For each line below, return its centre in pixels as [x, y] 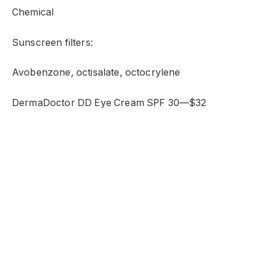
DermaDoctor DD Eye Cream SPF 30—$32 [109, 103]
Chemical [33, 13]
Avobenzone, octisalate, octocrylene [96, 73]
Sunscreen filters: [52, 42]
